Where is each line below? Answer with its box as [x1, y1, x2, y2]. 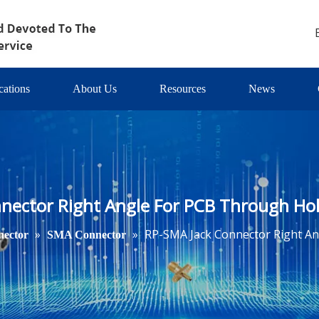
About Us [73, 83, 117, 95]
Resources [159, 83, 206, 95]
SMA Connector [46, 229, 126, 241]
